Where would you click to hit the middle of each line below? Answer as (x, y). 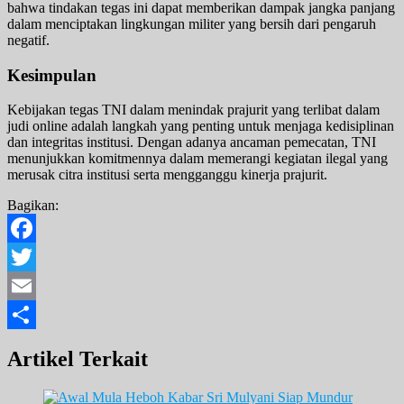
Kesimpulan (52, 75)
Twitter (28, 286)
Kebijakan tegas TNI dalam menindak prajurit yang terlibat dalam (193, 110)
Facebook (35, 257)
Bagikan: (33, 206)
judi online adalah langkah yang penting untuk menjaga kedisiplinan (201, 126)
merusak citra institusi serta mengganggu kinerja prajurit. (167, 175)
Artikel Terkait (78, 359)
